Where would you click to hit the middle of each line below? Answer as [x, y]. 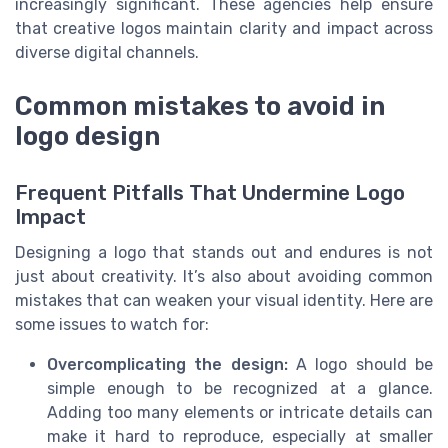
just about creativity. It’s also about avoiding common [224, 276]
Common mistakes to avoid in [200, 106]
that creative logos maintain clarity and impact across [224, 29]
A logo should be [360, 364]
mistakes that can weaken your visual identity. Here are [224, 300]
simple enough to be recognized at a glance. [240, 388]
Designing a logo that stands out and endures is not [224, 252]
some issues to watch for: [112, 324]
